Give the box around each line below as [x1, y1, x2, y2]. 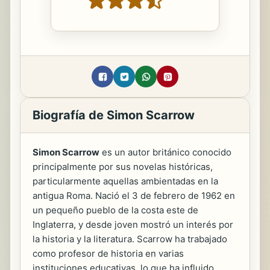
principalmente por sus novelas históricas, [33, 161, 213, 173]
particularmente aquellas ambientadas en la [33, 175, 218, 187]
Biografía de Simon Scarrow [33, 108, 195, 123]
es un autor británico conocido [99, 146, 231, 159]
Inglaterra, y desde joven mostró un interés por [33, 219, 233, 231]
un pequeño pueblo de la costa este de [33, 204, 198, 216]
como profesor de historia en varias [33, 248, 184, 260]
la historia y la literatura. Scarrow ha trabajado [33, 233, 227, 245]
